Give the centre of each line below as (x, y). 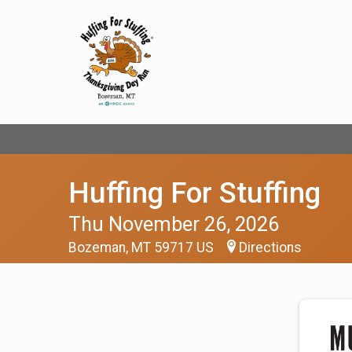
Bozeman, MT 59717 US (143, 247)
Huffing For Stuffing (194, 193)
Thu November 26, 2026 (174, 224)
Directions (270, 247)
